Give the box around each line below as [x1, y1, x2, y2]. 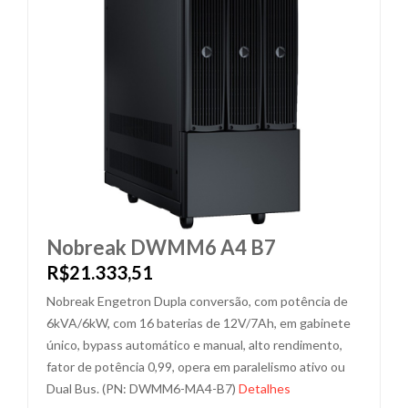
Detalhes [239, 381, 291, 396]
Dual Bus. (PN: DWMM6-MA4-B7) [46, 381, 239, 396]
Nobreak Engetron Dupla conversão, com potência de [46, 293, 348, 309]
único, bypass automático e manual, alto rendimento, [46, 337, 342, 352]
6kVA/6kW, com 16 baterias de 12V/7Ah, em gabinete [46, 315, 351, 331]
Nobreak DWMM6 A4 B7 [46, 235, 276, 260]
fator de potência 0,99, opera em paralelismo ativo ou [46, 359, 345, 374]
